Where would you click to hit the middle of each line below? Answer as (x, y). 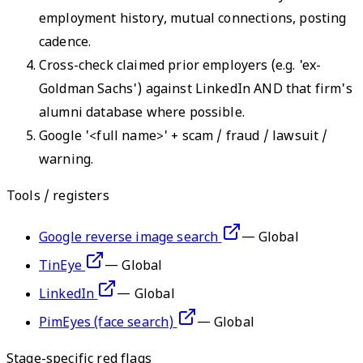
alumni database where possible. (142, 113)
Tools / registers (58, 197)
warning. (66, 160)
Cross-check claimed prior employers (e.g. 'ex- (180, 66)
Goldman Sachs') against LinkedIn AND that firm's (196, 90)
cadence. (65, 43)
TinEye (60, 267)
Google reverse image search (129, 238)
